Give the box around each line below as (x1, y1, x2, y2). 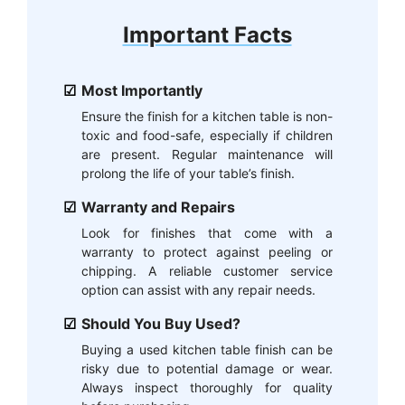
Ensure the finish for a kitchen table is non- (81, 108, 333, 124)
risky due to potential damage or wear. (81, 360, 333, 376)
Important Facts (122, 21, 292, 48)
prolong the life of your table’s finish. (81, 165, 295, 181)
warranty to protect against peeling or (81, 243, 333, 259)
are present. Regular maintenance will (81, 146, 333, 162)
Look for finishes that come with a (81, 224, 333, 240)
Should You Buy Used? (81, 314, 240, 333)
